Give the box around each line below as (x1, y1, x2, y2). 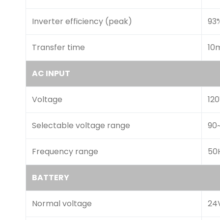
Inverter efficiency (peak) (32, 16, 132, 27)
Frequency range (32, 146, 98, 157)
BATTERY (32, 172, 69, 183)
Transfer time (32, 42, 85, 53)
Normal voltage (32, 198, 92, 209)
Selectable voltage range (32, 120, 130, 131)
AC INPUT (32, 68, 70, 79)
